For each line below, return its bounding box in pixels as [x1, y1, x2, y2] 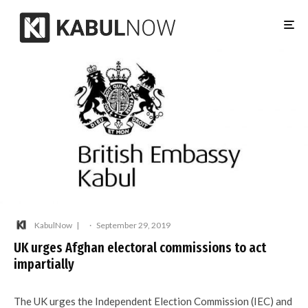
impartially [14, 256, 74, 272]
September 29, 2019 [96, 219, 170, 230]
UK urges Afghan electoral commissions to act [14, 239, 266, 256]
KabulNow [34, 219, 72, 230]
